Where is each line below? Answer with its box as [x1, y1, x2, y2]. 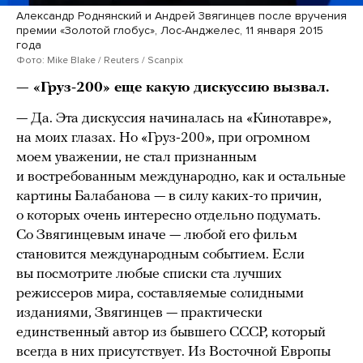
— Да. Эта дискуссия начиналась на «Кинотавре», [16, 110, 331, 126]
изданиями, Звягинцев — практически [16, 305, 263, 321]
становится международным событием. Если [16, 246, 305, 263]
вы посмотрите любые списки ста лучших [16, 266, 282, 282]
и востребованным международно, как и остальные [16, 169, 346, 185]
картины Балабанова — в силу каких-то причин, [16, 188, 322, 204]
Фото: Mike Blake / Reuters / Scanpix [16, 53, 183, 66]
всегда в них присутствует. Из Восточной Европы [16, 344, 331, 360]
